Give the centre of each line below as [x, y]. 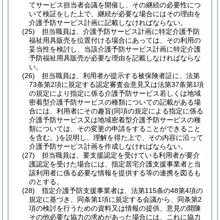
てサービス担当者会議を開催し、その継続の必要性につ [115, 5]
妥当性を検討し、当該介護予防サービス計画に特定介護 [115, 49]
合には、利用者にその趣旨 [70, 111]
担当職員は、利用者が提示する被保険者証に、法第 [121, 76]
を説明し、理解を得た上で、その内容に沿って [131, 137]
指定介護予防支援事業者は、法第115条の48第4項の [122, 191]
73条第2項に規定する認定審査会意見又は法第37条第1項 [116, 84]
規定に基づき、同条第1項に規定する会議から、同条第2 [115, 199]
